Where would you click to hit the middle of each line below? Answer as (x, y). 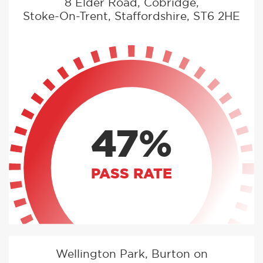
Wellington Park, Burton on (131, 255)
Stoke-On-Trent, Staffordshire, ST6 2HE (131, 16)
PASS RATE (131, 174)
